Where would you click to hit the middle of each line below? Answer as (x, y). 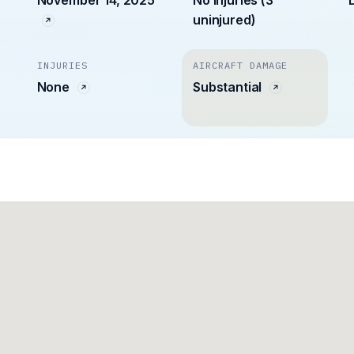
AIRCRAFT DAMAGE (240, 65)
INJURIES (62, 65)
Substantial (229, 87)
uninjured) (224, 19)
